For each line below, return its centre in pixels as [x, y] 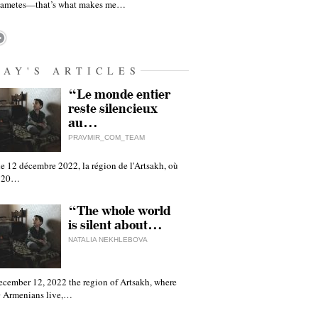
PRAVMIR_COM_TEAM [106, 137]
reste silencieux [113, 109]
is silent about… [115, 225]
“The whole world [119, 211]
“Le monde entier [119, 95]
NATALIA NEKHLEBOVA [108, 240]
